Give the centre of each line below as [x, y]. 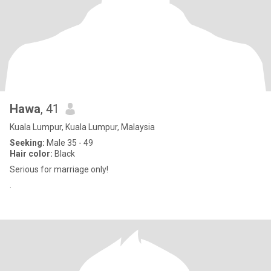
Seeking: [27, 143]
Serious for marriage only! [59, 169]
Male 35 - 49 [69, 143]
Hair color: [31, 154]
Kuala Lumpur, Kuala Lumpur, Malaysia [82, 127]
